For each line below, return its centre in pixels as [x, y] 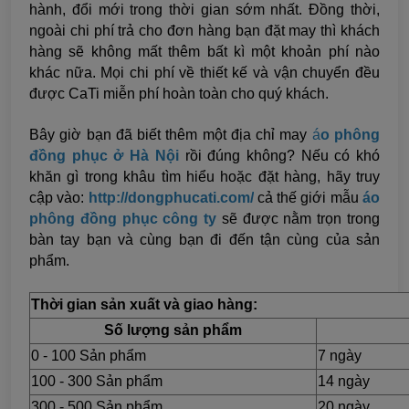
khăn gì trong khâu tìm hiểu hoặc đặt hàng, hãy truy [204, 177]
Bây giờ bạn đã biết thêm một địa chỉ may [168, 135]
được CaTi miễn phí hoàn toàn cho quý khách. [179, 94]
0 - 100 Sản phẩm [89, 356]
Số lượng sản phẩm [173, 330]
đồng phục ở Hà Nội [104, 156]
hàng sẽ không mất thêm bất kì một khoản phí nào [204, 52]
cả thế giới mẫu [308, 198]
